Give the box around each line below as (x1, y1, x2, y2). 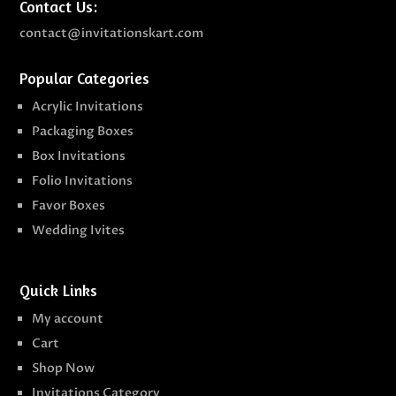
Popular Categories (19, 68, 150, 88)
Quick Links (19, 280, 98, 301)
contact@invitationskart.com (19, 25, 204, 42)
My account (32, 310, 104, 328)
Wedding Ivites (32, 222, 126, 240)
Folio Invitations (32, 172, 133, 190)
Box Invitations (32, 148, 126, 165)
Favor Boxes (32, 197, 106, 215)
